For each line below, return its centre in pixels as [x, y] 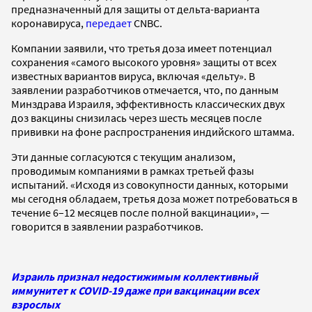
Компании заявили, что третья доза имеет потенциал [142, 48]
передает [109, 23]
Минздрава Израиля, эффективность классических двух [148, 103]
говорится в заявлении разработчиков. [107, 226]
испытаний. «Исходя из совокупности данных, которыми [150, 184]
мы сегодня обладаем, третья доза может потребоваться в [154, 198]
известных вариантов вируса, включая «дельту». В [133, 76]
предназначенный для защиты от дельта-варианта [135, 9]
